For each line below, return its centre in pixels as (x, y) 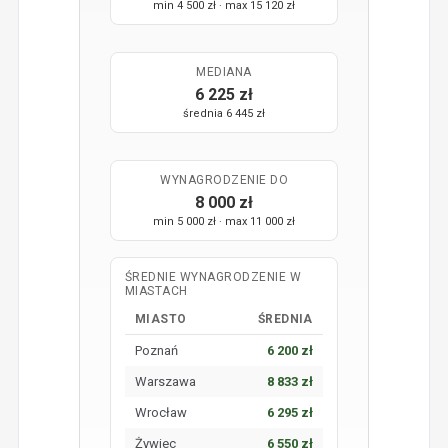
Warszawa (165, 381)
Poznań (156, 350)
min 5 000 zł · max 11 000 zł (224, 221)
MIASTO (160, 318)
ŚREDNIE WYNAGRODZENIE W (213, 276)
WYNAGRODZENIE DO (224, 179)
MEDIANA (224, 71)
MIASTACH (156, 290)
